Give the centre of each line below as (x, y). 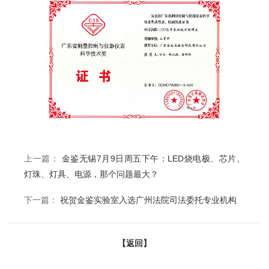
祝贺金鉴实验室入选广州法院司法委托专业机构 (148, 200)
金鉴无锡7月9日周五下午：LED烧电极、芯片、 (153, 158)
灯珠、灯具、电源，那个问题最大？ (91, 174)
